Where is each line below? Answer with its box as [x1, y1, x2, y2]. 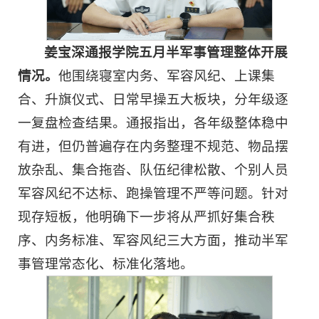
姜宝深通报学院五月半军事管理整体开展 [44, 44, 288, 60]
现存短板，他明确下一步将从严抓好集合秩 [18, 209, 275, 224]
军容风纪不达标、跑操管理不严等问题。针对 [18, 185, 288, 201]
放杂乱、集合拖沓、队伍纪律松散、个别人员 [18, 162, 288, 177]
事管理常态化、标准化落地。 [18, 256, 194, 271]
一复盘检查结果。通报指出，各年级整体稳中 [18, 115, 288, 130]
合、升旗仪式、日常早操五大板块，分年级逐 [18, 91, 288, 107]
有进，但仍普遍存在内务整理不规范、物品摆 [18, 138, 288, 154]
